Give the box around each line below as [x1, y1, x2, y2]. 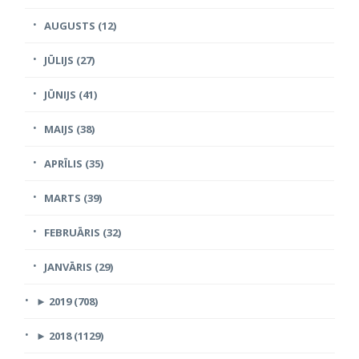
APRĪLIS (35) [44, 156, 103, 171]
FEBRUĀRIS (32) [44, 225, 121, 240]
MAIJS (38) [44, 122, 95, 137]
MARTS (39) [44, 191, 102, 206]
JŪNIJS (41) [44, 87, 97, 103]
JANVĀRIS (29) [44, 260, 113, 275]
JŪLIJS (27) [44, 53, 95, 68]
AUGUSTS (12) [44, 18, 116, 34]
